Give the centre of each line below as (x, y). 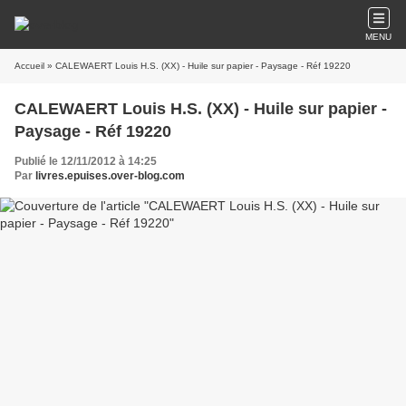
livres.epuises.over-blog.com (110, 176)
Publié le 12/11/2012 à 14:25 (86, 161)
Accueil (29, 66)
